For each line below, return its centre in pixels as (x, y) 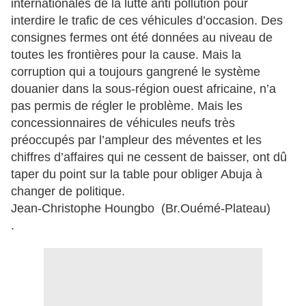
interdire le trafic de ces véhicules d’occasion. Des (147, 20)
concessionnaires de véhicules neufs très (123, 123)
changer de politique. (70, 191)
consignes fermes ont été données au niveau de (142, 37)
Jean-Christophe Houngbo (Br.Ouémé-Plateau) (144, 208)
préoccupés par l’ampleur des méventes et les (136, 140)
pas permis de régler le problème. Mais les (127, 106)
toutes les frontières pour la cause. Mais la (126, 54)
